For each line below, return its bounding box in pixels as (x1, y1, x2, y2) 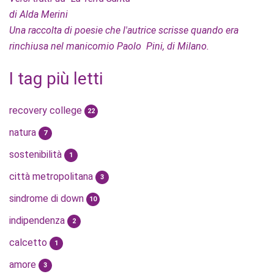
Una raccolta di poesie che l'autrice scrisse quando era (9, 24, 239, 36)
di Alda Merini (9, 9, 68, 20)
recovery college (9, 105, 84, 116)
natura (9, 127, 39, 138)
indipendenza (9, 215, 67, 226)
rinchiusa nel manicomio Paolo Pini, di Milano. (9, 40, 209, 52)
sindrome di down (9, 193, 86, 204)
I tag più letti (9, 68, 103, 89)
